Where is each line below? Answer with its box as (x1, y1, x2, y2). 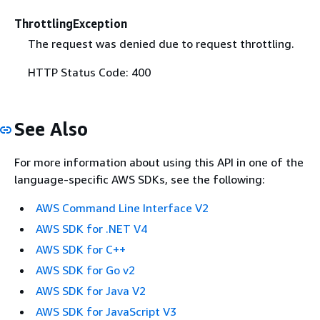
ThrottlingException (14, 16, 127, 31)
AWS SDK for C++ (36, 242, 126, 256)
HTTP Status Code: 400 (27, 64, 151, 79)
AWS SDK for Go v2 (36, 263, 135, 277)
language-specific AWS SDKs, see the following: (14, 172, 265, 186)
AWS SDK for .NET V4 (36, 221, 147, 236)
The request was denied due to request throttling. (27, 36, 294, 51)
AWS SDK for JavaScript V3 (36, 304, 176, 319)
